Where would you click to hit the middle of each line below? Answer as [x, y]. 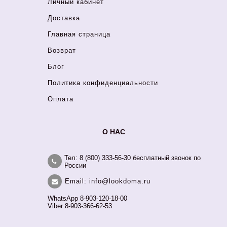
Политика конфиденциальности [103, 83]
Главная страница [79, 34]
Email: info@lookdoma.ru [108, 181]
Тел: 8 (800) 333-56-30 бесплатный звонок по [133, 158]
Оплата [61, 99]
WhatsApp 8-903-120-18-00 [87, 198]
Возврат [62, 50]
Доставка [64, 18]
